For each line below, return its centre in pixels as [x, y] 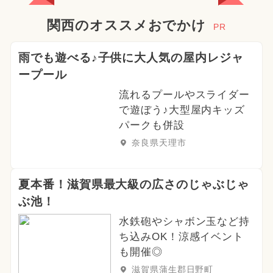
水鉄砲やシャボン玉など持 [184, 221]
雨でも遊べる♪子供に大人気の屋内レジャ [131, 58]
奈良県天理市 [159, 143]
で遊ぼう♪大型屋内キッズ [182, 110]
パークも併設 [151, 126]
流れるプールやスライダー [184, 95]
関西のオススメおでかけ [126, 26]
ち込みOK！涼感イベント [181, 236]
